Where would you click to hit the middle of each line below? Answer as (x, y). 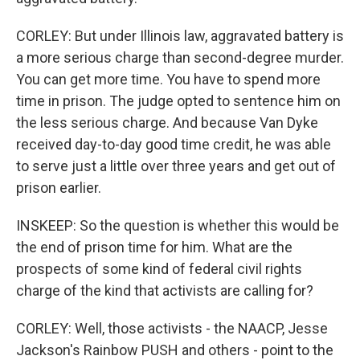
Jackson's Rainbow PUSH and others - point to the (175, 350)
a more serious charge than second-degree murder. (180, 57)
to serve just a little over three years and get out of (176, 166)
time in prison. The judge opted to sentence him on (178, 101)
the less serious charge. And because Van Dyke (167, 123)
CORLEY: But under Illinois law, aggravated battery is (180, 36)
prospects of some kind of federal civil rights (159, 269)
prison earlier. (59, 188)
